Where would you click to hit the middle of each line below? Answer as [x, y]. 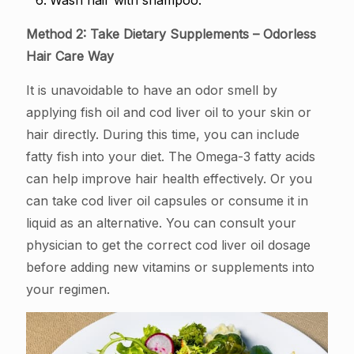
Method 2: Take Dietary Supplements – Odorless [171, 34]
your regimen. [68, 290]
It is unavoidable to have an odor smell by [152, 90]
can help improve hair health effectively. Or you [169, 179]
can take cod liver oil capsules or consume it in [167, 201]
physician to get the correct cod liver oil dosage [168, 245]
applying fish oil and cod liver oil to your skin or [169, 113]
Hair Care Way [70, 56]
